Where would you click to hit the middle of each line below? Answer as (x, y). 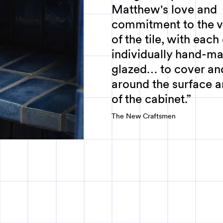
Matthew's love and (164, 9)
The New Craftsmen (144, 116)
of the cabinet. (149, 99)
